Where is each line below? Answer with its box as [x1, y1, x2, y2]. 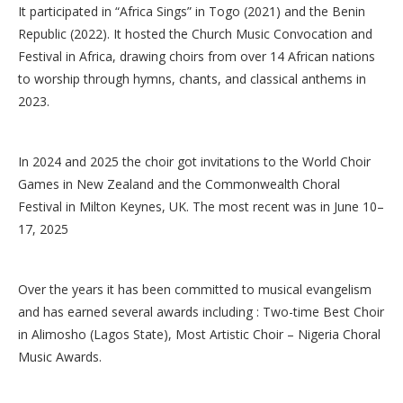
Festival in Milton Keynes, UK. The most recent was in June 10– [18, 198, 384, 216]
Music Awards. [18, 348, 102, 366]
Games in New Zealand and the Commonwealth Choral [18, 175, 340, 193]
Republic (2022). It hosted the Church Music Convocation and [18, 25, 372, 43]
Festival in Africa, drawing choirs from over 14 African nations [18, 48, 375, 66]
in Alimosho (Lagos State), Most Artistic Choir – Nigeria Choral [18, 326, 381, 344]
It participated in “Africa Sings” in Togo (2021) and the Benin [18, 3, 365, 21]
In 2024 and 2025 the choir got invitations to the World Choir [18, 153, 371, 171]
